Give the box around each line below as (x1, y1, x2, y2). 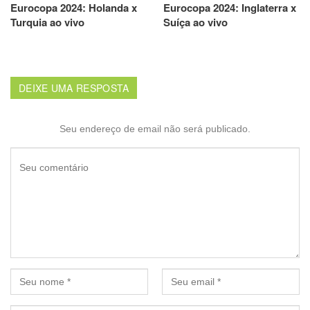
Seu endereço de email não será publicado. (60, 122, 250, 134)
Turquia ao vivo (10, 14, 84, 30)
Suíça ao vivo (163, 14, 228, 30)
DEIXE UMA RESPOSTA (19, 80, 129, 95)
